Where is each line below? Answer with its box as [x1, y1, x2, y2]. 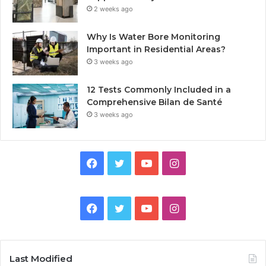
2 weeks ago [94, 5, 133, 14]
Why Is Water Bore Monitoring [87, 31, 220, 43]
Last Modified [9, 253, 72, 265]
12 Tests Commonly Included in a [87, 84, 231, 96]
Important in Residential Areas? [87, 44, 226, 55]
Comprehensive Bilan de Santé [87, 97, 222, 108]
